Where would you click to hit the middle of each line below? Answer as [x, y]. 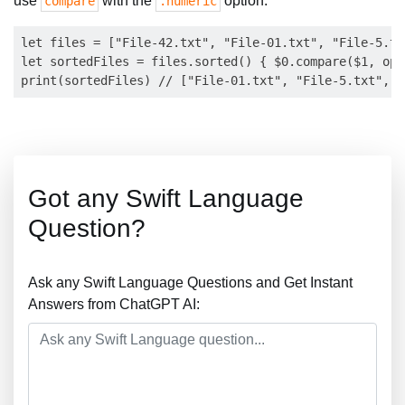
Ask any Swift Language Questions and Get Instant [190, 283]
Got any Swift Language [166, 198]
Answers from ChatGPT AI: [114, 304]
